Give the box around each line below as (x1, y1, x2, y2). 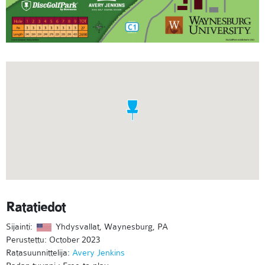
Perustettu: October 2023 (6, 234, 101, 245)
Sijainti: (6, 221, 35, 232)
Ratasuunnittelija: (6, 247, 72, 258)
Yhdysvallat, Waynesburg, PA (53, 221, 168, 232)
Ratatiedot (6, 199, 66, 216)
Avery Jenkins (72, 247, 125, 258)
